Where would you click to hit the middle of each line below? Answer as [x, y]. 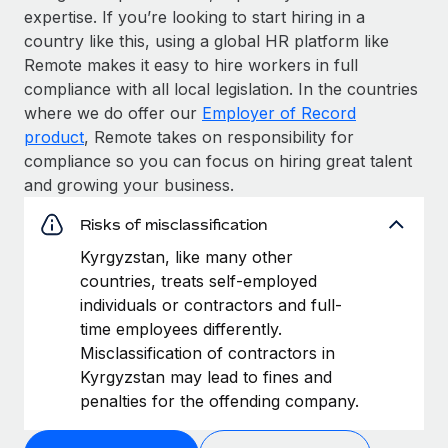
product [54, 136]
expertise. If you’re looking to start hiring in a [194, 16]
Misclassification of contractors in [207, 352]
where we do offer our [113, 112]
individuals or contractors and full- [211, 304]
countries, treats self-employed [198, 280]
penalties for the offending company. [219, 400]
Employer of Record [279, 112]
